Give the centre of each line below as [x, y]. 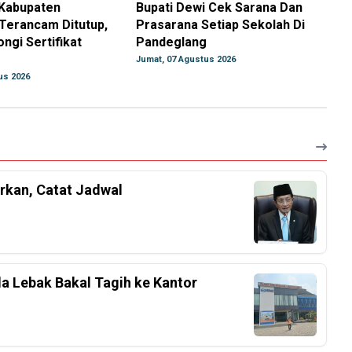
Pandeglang [172, 42]
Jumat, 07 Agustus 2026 [186, 60]
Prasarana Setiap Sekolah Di [221, 25]
